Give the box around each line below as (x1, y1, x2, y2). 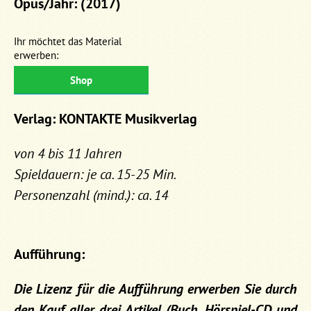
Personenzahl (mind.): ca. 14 (14, 185, 168, 204)
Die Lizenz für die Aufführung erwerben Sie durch (14, 279, 297, 298)
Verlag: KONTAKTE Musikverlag (14, 109, 197, 128)
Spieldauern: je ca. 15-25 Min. (14, 165, 176, 183)
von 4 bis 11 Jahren (14, 144, 121, 162)
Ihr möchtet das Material (14, 34, 121, 48)
